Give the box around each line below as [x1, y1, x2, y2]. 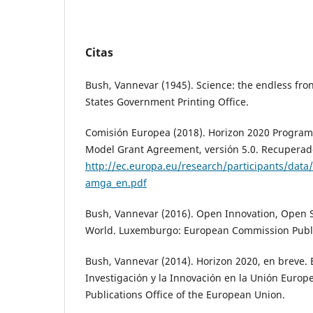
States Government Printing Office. [85, 94, 249, 108]
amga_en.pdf [85, 175, 147, 189]
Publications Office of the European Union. [85, 287, 285, 301]
